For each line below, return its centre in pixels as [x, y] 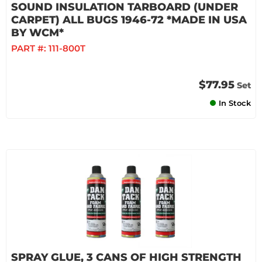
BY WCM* [37, 33]
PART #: [30, 48]
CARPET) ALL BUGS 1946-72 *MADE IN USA [129, 20]
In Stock [235, 103]
